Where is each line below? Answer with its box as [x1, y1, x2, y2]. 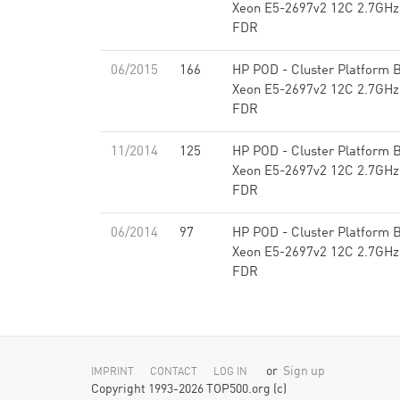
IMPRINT [91, 367, 134, 378]
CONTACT [150, 367, 197, 378]
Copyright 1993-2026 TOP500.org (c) [91, 384, 287, 396]
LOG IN [213, 367, 247, 378]
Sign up [283, 366, 325, 378]
